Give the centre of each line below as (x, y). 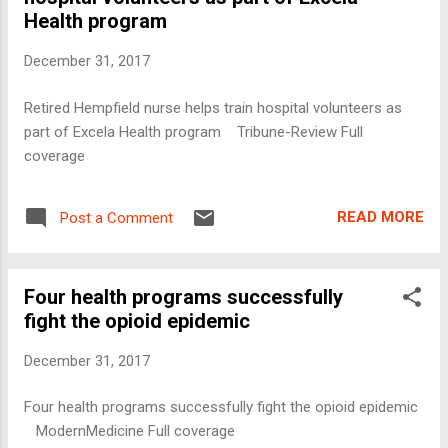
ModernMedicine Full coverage (129, 431)
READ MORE (380, 217)
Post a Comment (116, 217)
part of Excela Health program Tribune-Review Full (193, 131)
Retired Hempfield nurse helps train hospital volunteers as (213, 107)
